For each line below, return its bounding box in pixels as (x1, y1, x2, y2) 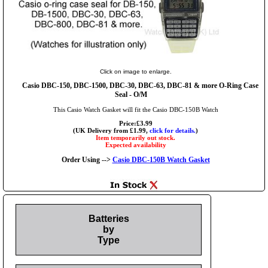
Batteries (88, 214, 129, 224)
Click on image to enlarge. (99, 68, 172, 75)
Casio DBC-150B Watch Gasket (112, 156, 210, 165)
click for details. (150, 127, 196, 135)
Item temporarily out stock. (96, 134, 175, 142)
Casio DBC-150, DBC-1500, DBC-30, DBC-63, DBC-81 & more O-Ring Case (22, 81, 258, 90)
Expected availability (105, 141, 166, 149)
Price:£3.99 (118, 120, 153, 127)
